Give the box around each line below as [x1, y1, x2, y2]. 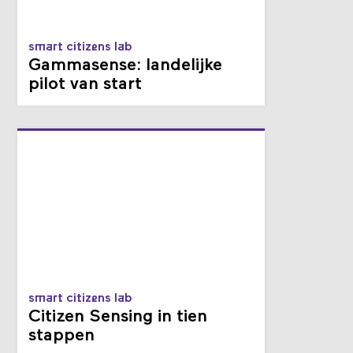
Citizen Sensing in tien [28, 308, 208, 327]
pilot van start [28, 76, 143, 95]
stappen [28, 327, 95, 346]
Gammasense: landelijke [28, 57, 223, 76]
